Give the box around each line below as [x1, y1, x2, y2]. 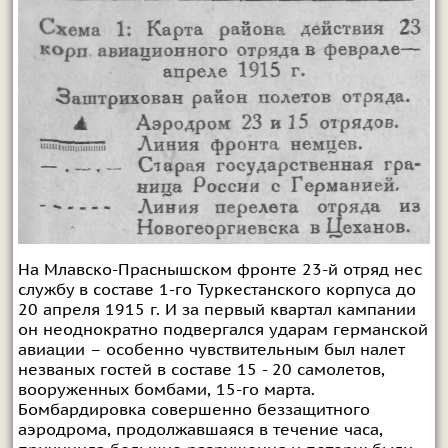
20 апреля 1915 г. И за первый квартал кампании [17, 300, 416, 319]
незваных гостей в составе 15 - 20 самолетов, [17, 360, 385, 379]
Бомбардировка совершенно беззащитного [17, 400, 370, 419]
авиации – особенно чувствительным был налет [17, 340, 405, 359]
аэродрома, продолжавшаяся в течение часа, [17, 420, 383, 439]
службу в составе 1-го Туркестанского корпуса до [17, 280, 416, 299]
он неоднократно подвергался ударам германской [17, 320, 428, 339]
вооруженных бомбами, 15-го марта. [17, 380, 315, 399]
